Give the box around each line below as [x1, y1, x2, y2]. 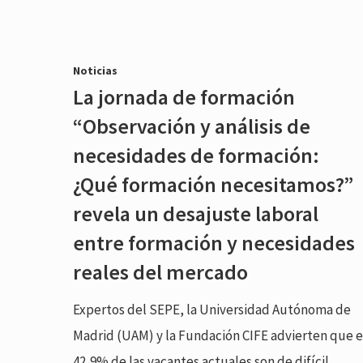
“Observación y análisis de [73, 112, 311, 139]
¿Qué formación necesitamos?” [73, 170, 354, 198]
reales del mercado [73, 258, 249, 285]
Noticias [73, 62, 118, 78]
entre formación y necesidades [73, 228, 356, 256]
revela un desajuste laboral [73, 199, 319, 227]
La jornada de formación [73, 83, 296, 110]
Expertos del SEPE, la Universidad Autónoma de [73, 300, 352, 318]
